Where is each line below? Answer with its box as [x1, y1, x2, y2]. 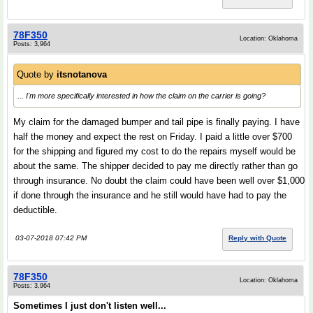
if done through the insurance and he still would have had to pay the [13, 190, 286, 201]
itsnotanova [57, 69, 107, 80]
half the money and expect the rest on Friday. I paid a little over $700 [13, 131, 292, 142]
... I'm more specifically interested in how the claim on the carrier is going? [17, 92, 265, 100]
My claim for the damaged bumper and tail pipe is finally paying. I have [13, 117, 300, 127]
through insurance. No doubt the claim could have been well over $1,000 [13, 175, 305, 186]
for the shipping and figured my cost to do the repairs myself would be [13, 146, 296, 156]
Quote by [17, 69, 57, 80]
